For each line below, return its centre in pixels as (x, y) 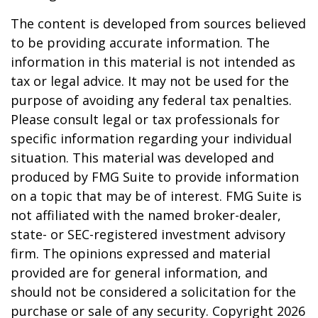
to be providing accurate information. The (140, 43)
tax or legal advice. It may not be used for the (150, 81)
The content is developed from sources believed (158, 23)
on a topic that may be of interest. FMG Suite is (156, 196)
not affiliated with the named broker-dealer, (146, 215)
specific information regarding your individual (151, 138)
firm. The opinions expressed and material (141, 253)
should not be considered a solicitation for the (153, 292)
